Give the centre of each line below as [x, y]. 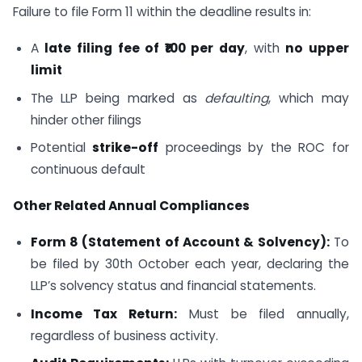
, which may [309, 98]
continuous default [88, 170]
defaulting [237, 98]
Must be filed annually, [263, 314]
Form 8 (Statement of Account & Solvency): [180, 242]
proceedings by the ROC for [254, 148]
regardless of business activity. [124, 335]
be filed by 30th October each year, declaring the [189, 263]
